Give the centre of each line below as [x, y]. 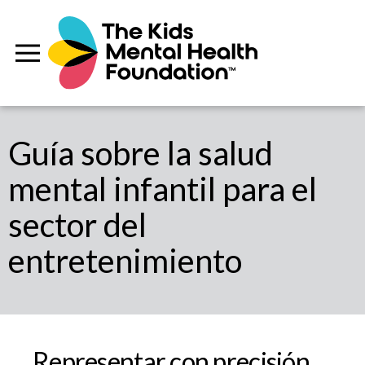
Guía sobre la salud [141, 153]
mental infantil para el [163, 189]
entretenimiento [125, 261]
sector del [77, 225]
